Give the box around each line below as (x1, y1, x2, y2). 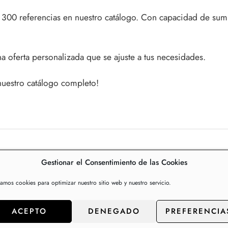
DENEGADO (88, 206, 140, 217)
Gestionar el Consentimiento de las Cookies (41, 157, 187, 168)
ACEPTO (11, 206, 47, 217)
